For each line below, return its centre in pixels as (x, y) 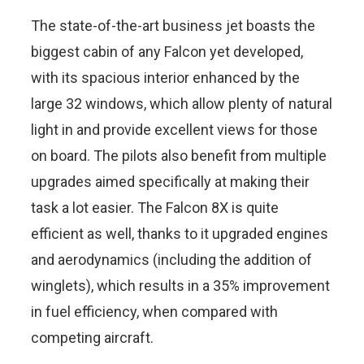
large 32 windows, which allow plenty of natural (182, 103)
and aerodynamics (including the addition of (171, 259)
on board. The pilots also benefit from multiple (179, 155)
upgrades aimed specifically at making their (170, 181)
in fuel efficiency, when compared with (154, 311)
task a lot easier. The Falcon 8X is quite (155, 207)
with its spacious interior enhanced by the (165, 77)
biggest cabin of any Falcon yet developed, (167, 51)
